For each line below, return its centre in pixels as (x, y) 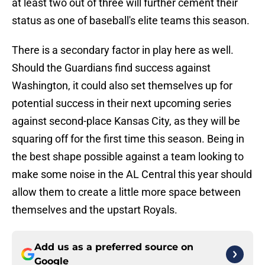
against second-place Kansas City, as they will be (126, 121)
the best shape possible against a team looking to (128, 157)
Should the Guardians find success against (111, 68)
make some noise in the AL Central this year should (132, 174)
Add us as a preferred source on (114, 247)
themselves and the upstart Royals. (95, 210)
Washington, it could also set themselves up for (122, 86)
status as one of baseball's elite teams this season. (131, 21)
